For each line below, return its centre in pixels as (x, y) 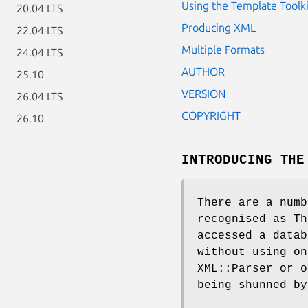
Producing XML (219, 27)
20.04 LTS (40, 8)
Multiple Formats (223, 49)
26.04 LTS (40, 96)
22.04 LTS (40, 30)
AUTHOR (203, 71)
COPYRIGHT (211, 115)
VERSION (203, 93)
